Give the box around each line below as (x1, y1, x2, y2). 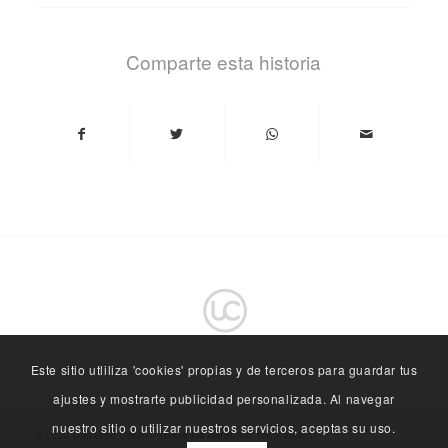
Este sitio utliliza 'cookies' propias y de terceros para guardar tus (30, 360, 418, 378)
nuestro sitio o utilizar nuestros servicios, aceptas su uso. (52, 418, 396, 436)
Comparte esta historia (126, 47, 322, 75)
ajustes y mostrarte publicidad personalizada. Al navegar (53, 389, 395, 407)
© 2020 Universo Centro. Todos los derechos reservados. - (33, 425, 323, 442)
